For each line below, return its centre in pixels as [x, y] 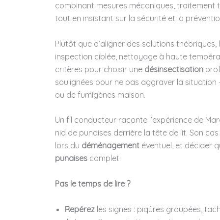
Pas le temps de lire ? [93, 183]
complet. [104, 158]
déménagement [110, 146]
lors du [68, 146]
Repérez [80, 209]
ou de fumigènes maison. [100, 95]
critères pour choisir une [100, 69]
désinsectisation [174, 69]
